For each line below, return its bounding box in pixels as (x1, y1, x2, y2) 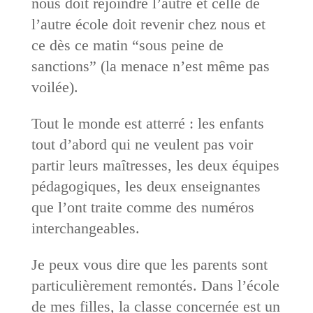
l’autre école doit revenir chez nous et (31, 15, 265, 33)
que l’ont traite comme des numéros (31, 198, 254, 216)
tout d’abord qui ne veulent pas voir (31, 135, 253, 153)
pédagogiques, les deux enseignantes (31, 177, 261, 195)
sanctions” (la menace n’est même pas (31, 57, 270, 75)
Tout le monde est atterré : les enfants (31, 114, 264, 132)
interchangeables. (31, 219, 140, 237)
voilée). (31, 78, 78, 96)
